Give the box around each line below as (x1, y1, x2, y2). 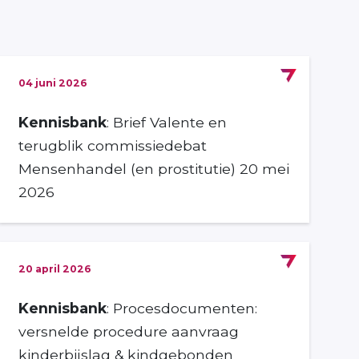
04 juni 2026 (18, 76, 88, 89)
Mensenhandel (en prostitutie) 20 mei (18, 159, 290, 177)
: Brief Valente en (107, 113, 228, 131)
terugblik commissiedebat (18, 136, 208, 154)
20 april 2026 (18, 262, 92, 275)
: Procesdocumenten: (107, 299, 258, 317)
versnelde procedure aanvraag (18, 322, 240, 340)
